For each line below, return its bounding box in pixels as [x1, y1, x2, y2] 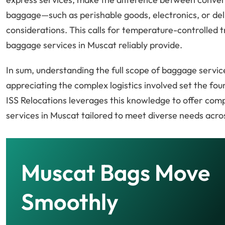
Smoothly [21, 187, 119, 216]
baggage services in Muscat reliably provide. [6, 39, 182, 51]
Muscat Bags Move [21, 158, 210, 187]
